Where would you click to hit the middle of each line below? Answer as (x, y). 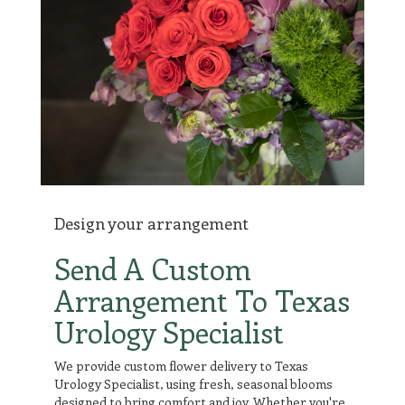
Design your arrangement (151, 223)
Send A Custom (153, 268)
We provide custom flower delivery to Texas (181, 365)
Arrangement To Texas (202, 300)
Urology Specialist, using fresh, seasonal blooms (193, 383)
